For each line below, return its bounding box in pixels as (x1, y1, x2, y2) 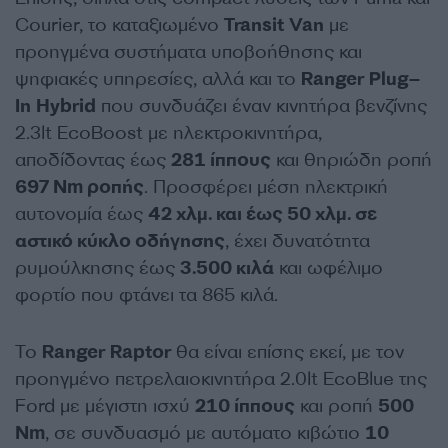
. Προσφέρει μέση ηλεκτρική (144, 174, 388, 199)
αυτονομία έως (15, 201, 148, 226)
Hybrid (36, 93, 96, 118)
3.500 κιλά (180, 255, 274, 280)
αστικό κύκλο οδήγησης (15, 228, 225, 253)
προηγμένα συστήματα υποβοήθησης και (15, 39, 362, 64)
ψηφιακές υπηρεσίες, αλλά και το (15, 66, 301, 91)
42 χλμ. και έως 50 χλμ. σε (148, 201, 377, 226)
